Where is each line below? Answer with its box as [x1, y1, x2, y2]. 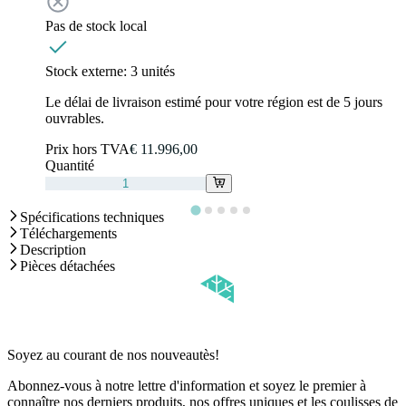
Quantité [45, 157, 94, 173]
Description [20, 241, 86, 257]
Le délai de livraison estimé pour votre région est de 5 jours [45, 93, 382, 110]
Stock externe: [45, 63, 130, 79]
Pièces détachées [20, 257, 115, 274]
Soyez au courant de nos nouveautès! [7, 346, 219, 362]
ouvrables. [45, 110, 104, 126]
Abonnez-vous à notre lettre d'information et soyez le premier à [7, 377, 366, 393]
